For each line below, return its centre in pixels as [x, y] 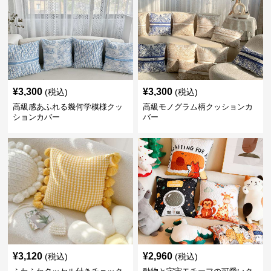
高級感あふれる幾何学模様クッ [68, 107]
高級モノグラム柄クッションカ [198, 107]
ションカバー [37, 117]
